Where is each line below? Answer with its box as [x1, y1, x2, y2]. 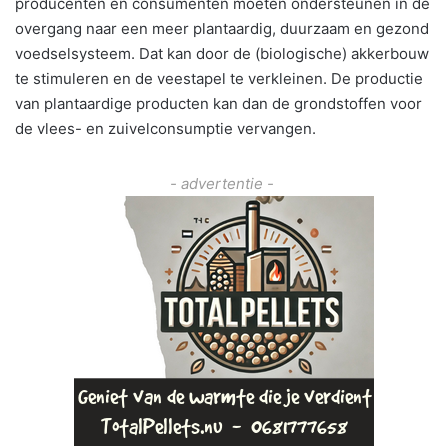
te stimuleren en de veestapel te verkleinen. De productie [15, 69, 423, 89]
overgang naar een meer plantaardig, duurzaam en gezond [15, 19, 429, 39]
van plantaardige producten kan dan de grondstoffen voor [15, 94, 422, 114]
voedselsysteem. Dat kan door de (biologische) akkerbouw [15, 44, 429, 64]
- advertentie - [170, 174, 278, 194]
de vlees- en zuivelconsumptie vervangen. [15, 119, 316, 139]
